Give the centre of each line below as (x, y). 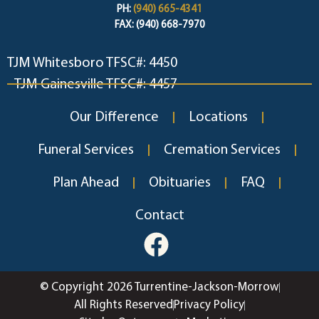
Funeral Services (85, 151)
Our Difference (114, 118)
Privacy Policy (209, 305)
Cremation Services (222, 151)
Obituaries (180, 183)
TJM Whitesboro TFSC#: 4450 (92, 64)
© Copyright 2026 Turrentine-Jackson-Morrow (159, 288)
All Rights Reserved (124, 305)
